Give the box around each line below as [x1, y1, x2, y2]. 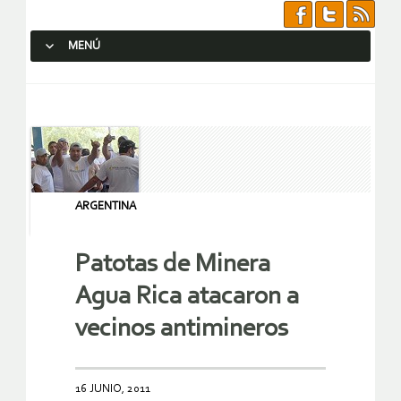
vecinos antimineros [75, 316, 288, 343]
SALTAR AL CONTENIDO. [38, 72, 169, 85]
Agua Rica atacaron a [75, 284, 299, 311]
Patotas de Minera [75, 252, 270, 278]
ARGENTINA [75, 200, 136, 212]
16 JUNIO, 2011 [75, 383, 150, 396]
